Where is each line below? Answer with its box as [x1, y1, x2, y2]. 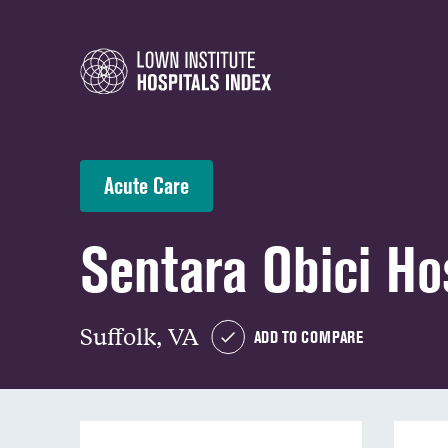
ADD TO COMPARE [254, 327, 363, 347]
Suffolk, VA [80, 321, 199, 350]
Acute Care [104, 172, 189, 199]
